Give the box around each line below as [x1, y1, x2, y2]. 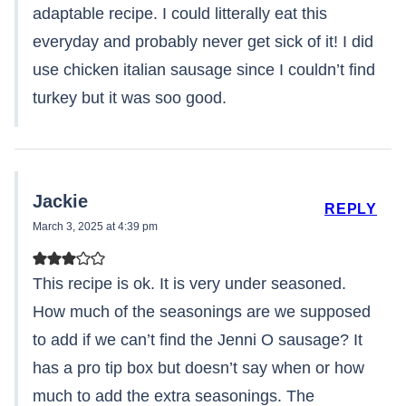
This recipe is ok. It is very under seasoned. [33, 275, 346, 294]
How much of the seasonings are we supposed [33, 303, 371, 322]
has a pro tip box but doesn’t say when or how [33, 359, 364, 378]
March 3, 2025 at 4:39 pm [33, 220, 158, 234]
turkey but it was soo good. [33, 89, 227, 108]
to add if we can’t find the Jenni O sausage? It [33, 331, 362, 350]
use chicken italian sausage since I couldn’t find [33, 61, 375, 80]
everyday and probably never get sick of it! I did [33, 33, 373, 52]
